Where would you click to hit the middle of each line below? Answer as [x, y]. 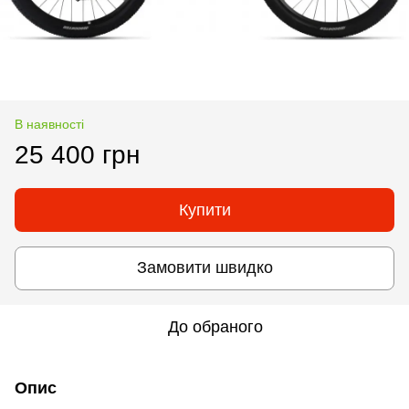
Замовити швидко [204, 268]
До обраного [215, 326]
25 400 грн [77, 154]
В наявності [49, 124]
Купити [204, 210]
